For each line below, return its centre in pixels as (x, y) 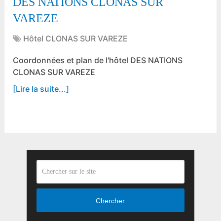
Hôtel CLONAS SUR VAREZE (76, 39)
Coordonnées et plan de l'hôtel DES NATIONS (98, 60)
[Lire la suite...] (41, 89)
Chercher (110, 201)
